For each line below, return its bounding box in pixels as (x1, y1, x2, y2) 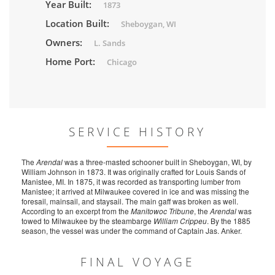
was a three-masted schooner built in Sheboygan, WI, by (63, 157, 252, 168)
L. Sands (94, 37, 125, 49)
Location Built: (45, 17, 112, 30)
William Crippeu (153, 215, 207, 227)
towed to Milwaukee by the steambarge (21, 215, 153, 227)
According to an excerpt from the (21, 206, 131, 217)
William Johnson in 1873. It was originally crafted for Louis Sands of (21, 166, 246, 177)
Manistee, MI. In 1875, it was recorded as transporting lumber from (21, 176, 241, 187)
